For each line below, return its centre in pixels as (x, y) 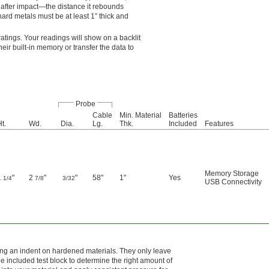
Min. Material (141, 116)
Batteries (183, 116)
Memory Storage (232, 174)
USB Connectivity (233, 182)
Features (219, 124)
